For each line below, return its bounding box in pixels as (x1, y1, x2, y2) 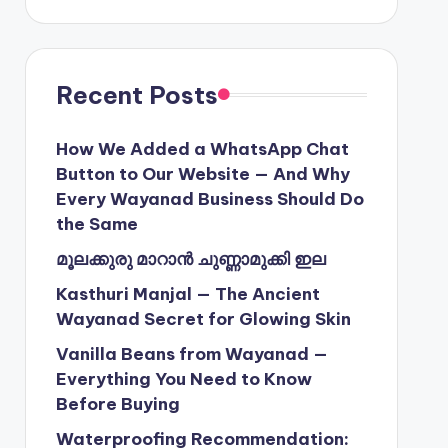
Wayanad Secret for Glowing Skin (55, 307, 351, 330)
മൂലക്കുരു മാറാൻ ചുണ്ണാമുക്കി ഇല (55, 247, 326, 270)
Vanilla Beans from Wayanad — (55, 342, 328, 365)
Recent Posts (55, 79, 218, 110)
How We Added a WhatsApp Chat (55, 137, 349, 160)
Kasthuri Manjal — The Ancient (55, 282, 320, 305)
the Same (55, 212, 138, 235)
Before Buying (55, 392, 180, 415)
